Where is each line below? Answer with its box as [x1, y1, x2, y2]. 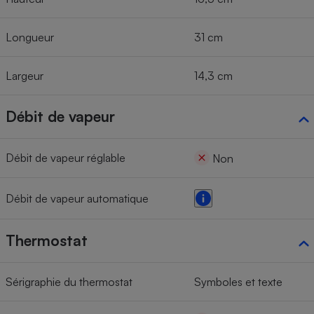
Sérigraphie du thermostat [6, 275, 132, 289]
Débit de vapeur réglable [6, 151, 125, 165]
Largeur [6, 69, 43, 83]
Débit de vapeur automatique [6, 191, 149, 206]
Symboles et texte [194, 275, 282, 289]
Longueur [6, 30, 54, 45]
